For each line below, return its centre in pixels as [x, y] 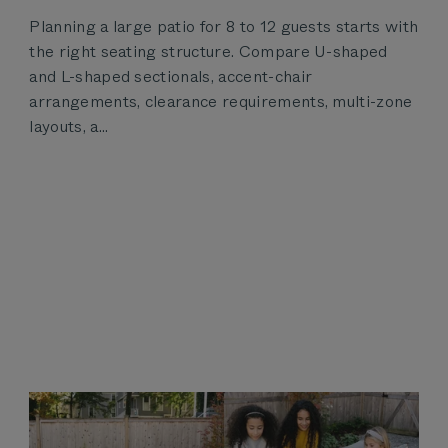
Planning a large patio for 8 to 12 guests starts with [224, 26]
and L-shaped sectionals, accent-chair [171, 76]
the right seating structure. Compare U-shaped [208, 51]
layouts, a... [69, 126]
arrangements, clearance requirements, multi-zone [221, 101]
